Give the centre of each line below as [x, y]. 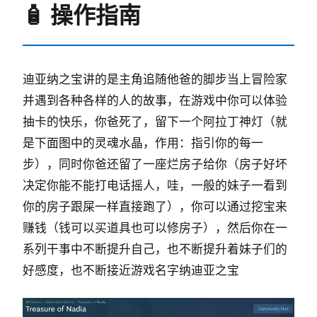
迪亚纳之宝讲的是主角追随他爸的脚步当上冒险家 [155, 79]
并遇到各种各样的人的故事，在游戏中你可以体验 [155, 100]
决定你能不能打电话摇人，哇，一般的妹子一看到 [155, 185]
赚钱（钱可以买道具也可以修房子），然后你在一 [155, 227]
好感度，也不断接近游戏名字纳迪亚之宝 [131, 270]
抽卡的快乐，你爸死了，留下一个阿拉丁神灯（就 [155, 121]
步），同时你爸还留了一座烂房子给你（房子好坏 [155, 164]
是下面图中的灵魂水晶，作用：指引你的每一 [143, 143]
